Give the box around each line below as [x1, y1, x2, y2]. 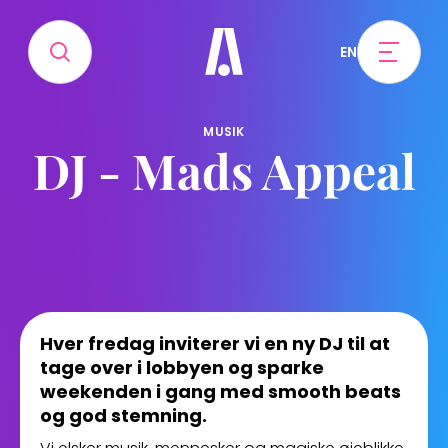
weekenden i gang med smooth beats [40, 379, 401, 404]
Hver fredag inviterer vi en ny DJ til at [40, 331, 390, 356]
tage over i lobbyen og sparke [40, 355, 324, 380]
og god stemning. [40, 403, 207, 428]
